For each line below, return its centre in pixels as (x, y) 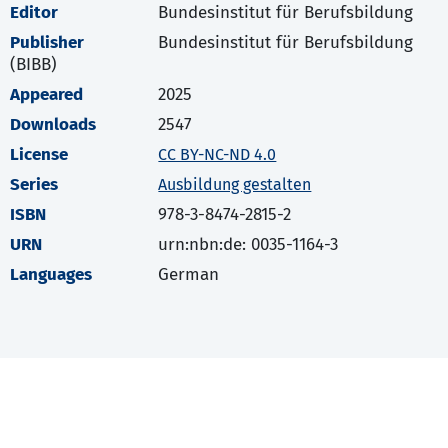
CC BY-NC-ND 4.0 (217, 155)
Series (34, 185)
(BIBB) (33, 65)
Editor (34, 13)
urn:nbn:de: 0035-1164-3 (248, 245)
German (189, 275)
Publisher (47, 43)
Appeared (46, 95)
